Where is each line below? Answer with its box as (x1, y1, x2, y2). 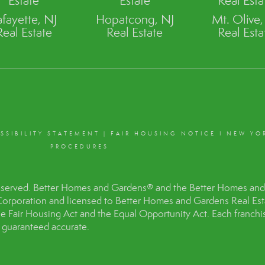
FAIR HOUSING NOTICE (110, 130, 216, 137)
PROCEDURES (50, 143, 109, 150)
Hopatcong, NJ (95, 11, 174, 27)
